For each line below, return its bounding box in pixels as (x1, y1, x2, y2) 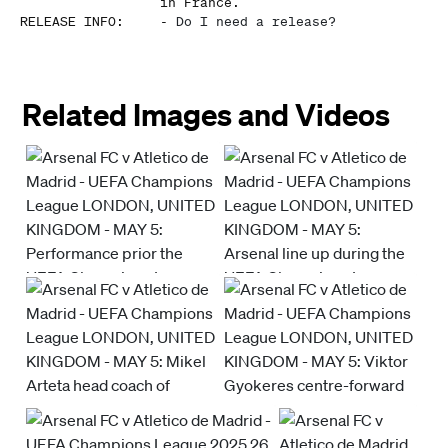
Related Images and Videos (22, 96, 390, 133)
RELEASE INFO (20, 13, 116, 30)
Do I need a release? (176, 13, 336, 30)
